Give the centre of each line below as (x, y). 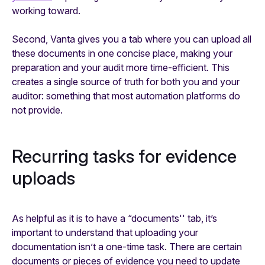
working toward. (46, 11)
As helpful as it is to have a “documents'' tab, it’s (114, 219)
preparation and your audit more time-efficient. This (121, 68)
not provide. (37, 110)
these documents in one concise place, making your (122, 54)
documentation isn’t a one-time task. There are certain (127, 247)
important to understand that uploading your (105, 233)
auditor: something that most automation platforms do (126, 96)
